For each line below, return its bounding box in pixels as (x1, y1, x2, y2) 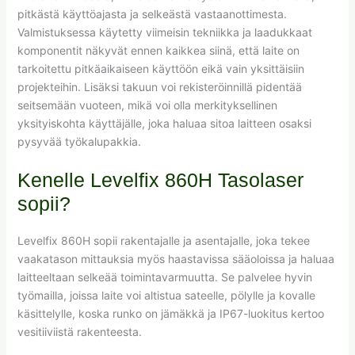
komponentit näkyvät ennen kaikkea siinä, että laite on (17, 43, 300, 57)
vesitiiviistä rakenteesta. (17, 325, 142, 339)
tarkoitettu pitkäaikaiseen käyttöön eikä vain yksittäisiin (17, 61, 304, 75)
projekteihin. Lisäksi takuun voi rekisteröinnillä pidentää (17, 79, 302, 94)
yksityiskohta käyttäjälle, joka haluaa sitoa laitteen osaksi (17, 116, 311, 130)
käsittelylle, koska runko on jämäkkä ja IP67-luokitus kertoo (17, 307, 324, 321)
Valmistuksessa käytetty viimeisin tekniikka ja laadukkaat (17, 25, 312, 39)
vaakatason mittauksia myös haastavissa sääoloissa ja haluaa (17, 252, 334, 266)
